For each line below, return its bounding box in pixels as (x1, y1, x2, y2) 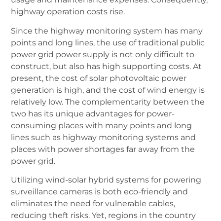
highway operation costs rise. (11, 7, 125, 17)
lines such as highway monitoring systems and (11, 132, 196, 142)
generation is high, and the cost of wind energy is (11, 85, 205, 95)
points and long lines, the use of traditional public (11, 37, 205, 47)
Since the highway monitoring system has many (11, 26, 203, 36)
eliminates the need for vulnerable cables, (11, 199, 176, 209)
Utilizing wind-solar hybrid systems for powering (11, 175, 202, 185)
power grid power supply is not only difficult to (11, 49, 195, 59)
